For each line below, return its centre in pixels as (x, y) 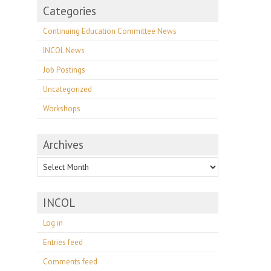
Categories (70, 11)
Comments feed (70, 262)
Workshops (62, 109)
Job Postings (64, 70)
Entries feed (63, 242)
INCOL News (64, 51)
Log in (53, 223)
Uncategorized (67, 89)
